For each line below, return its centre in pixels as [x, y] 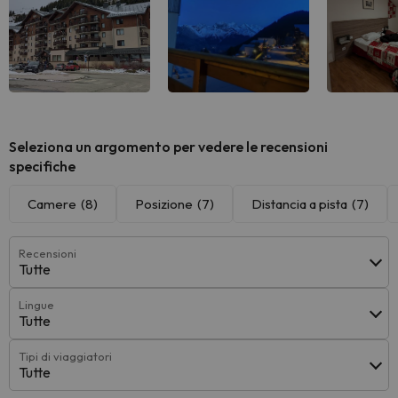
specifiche [42, 166]
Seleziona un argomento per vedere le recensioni [168, 147]
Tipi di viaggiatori [65, 356]
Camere [52, 204]
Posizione [164, 204]
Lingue [36, 305]
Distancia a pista [299, 204]
